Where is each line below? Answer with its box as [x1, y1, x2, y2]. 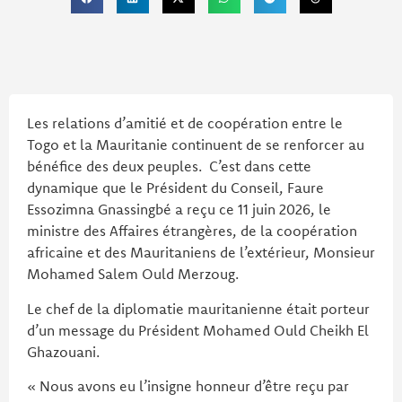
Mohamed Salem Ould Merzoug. [27, 265, 239, 284]
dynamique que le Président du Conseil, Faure [27, 179, 324, 197]
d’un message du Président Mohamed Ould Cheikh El [27, 320, 369, 339]
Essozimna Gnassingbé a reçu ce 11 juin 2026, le [27, 200, 331, 219]
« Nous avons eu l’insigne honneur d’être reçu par [27, 377, 349, 396]
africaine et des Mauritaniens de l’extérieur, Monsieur [27, 243, 375, 262]
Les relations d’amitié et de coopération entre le [27, 114, 343, 133]
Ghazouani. [27, 342, 100, 361]
